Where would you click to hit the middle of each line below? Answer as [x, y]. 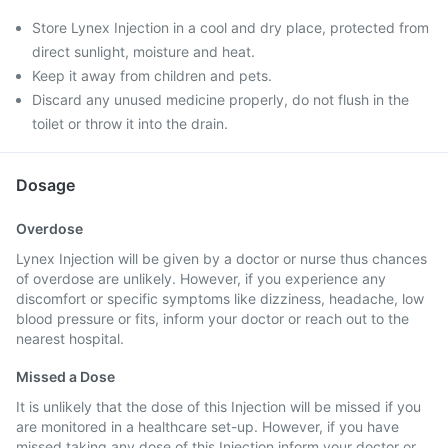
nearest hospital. [70, 338]
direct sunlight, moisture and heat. [143, 51]
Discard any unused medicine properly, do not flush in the [220, 99]
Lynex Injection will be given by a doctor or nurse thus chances [221, 258]
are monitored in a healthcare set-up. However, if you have [207, 426]
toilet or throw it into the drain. [130, 123]
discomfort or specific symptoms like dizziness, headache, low [220, 298]
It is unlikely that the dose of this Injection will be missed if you [218, 406]
